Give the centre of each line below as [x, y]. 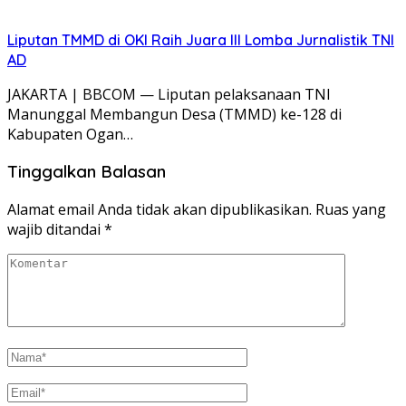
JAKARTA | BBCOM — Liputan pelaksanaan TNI [169, 94]
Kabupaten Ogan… [70, 134]
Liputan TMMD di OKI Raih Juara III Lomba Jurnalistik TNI [201, 39]
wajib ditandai [56, 229]
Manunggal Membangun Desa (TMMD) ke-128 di [174, 114]
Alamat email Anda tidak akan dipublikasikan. [159, 209]
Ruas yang [351, 209]
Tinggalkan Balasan [87, 172]
